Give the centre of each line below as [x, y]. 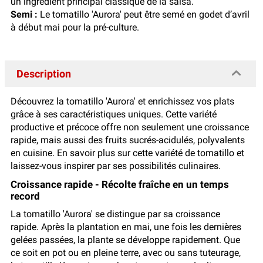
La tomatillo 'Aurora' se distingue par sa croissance [115, 214]
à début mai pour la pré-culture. [75, 27]
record [25, 196]
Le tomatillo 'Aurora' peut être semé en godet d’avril [144, 14]
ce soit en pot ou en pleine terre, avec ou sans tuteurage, [126, 252]
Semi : [24, 14]
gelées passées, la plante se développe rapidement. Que [125, 240]
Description [44, 73]
